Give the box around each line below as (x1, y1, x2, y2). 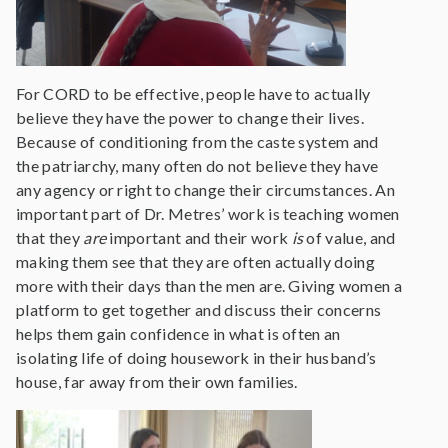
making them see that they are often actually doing (16, 251, 376, 271)
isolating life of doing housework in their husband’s (16, 347, 377, 367)
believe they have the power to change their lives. (16, 107, 365, 127)
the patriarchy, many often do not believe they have (16, 155, 379, 175)
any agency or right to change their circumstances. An (16, 179, 395, 199)
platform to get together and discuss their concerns (16, 299, 382, 319)
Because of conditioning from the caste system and (16, 131, 379, 151)
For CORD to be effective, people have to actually (16, 83, 371, 103)
